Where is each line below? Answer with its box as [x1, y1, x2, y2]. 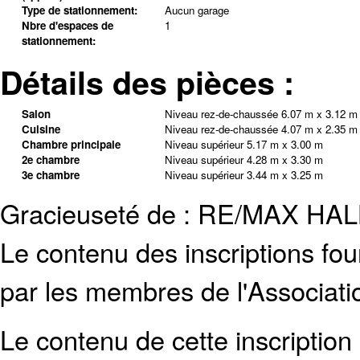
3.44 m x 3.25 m [246, 167, 323, 183]
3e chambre [21, 167, 80, 183]
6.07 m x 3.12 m [280, 106, 358, 122]
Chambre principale [21, 137, 121, 153]
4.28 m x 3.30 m [246, 152, 323, 168]
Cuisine [21, 121, 60, 137]
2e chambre [21, 152, 80, 168]
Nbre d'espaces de [21, 18, 113, 34]
